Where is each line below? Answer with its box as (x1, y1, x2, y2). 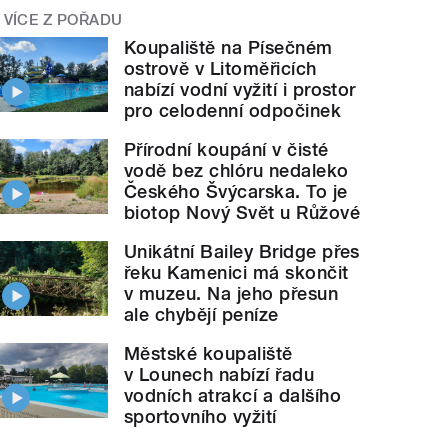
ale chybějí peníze (124, 304, 279, 326)
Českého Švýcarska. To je (124, 181, 348, 203)
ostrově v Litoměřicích (124, 58, 317, 80)
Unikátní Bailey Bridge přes (124, 241, 360, 263)
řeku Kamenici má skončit (124, 262, 349, 284)
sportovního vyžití (124, 406, 277, 428)
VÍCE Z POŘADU (3, 10, 123, 29)
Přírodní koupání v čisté (124, 139, 329, 161)
